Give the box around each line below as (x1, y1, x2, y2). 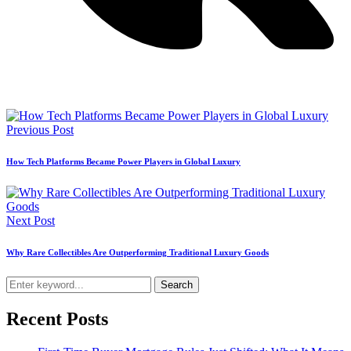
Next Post (6, 214, 55, 228)
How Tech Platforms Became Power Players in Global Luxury (6, 157, 241, 167)
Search (161, 279, 193, 291)
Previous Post (6, 123, 74, 137)
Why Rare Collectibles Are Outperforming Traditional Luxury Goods (6, 248, 269, 258)
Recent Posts (6, 309, 108, 330)
